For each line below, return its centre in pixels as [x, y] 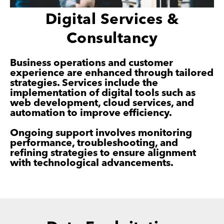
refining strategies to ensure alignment [103, 153]
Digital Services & [112, 20]
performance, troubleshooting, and [94, 143]
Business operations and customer [91, 63]
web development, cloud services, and [102, 103]
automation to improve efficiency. [91, 113]
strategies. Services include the [84, 83]
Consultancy [112, 39]
